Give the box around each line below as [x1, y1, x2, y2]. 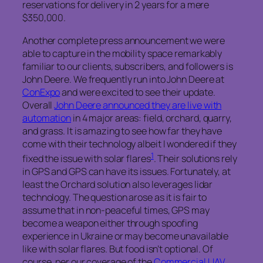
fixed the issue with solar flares [22, 152, 151, 166]
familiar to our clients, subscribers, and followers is [22, 59, 233, 73]
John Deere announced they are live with [54, 98, 222, 112]
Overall [22, 98, 55, 112]
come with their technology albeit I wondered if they [22, 137, 237, 150]
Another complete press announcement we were [22, 33, 225, 47]
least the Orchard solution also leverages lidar [22, 178, 213, 191]
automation [22, 111, 72, 124]
